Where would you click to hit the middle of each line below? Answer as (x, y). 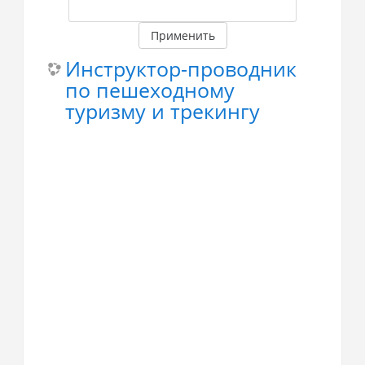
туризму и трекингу (162, 111)
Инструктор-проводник (180, 68)
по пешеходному (150, 90)
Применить (182, 35)
